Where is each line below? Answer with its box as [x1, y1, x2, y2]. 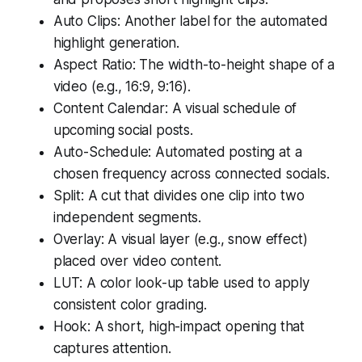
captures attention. [53, 339, 171, 356]
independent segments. [53, 208, 202, 225]
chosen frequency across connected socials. [53, 165, 330, 182]
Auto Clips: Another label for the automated [53, 12, 328, 29]
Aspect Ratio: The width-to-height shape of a [53, 56, 335, 73]
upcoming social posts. [53, 121, 193, 138]
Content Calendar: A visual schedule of [53, 99, 297, 116]
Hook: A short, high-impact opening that [53, 318, 305, 335]
